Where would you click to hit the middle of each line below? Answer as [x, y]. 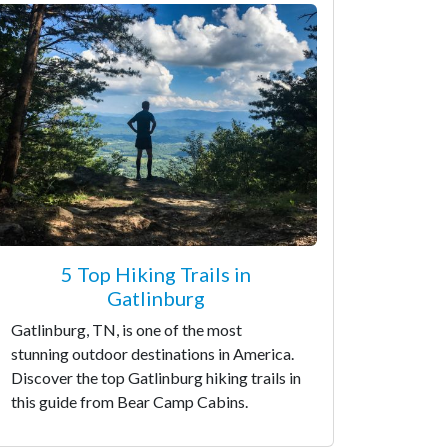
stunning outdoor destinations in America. [152, 353]
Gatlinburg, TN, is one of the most [126, 329]
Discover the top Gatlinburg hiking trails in [156, 377]
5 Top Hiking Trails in [156, 273]
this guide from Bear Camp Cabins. [129, 401]
